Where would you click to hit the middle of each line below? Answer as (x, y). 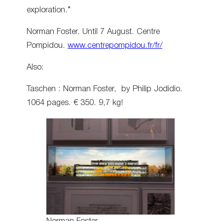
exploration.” (49, 10)
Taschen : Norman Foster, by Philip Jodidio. (105, 89)
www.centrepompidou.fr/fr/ (115, 45)
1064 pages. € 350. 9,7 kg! (75, 103)
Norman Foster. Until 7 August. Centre (93, 32)
